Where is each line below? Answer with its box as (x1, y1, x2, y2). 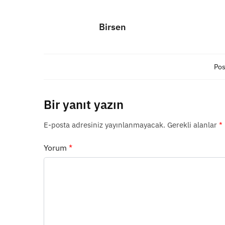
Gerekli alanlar (167, 120, 219, 130)
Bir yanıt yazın (44, 96, 124, 113)
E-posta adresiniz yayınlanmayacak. (44, 120, 165, 130)
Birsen (99, 21, 126, 33)
